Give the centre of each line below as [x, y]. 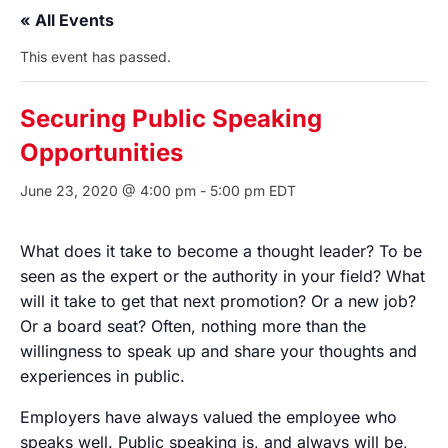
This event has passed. [95, 56]
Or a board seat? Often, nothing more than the [193, 326]
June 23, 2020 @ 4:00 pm [108, 190]
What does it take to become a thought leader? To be [221, 251]
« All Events [67, 20]
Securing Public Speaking [171, 118]
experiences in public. [102, 376]
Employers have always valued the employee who [208, 417]
